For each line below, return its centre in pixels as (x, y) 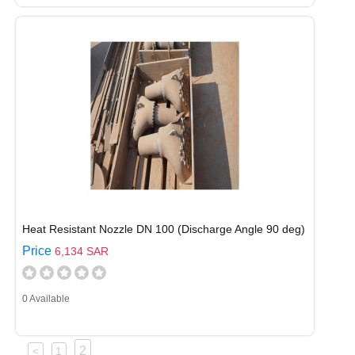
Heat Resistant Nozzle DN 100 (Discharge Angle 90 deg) (164, 229)
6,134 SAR (82, 251)
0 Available (46, 299)
